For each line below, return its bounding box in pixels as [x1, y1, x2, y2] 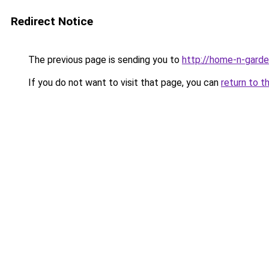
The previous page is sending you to [26, 54, 182, 65]
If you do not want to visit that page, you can [26, 77, 221, 88]
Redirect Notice [11, 14, 93, 28]
